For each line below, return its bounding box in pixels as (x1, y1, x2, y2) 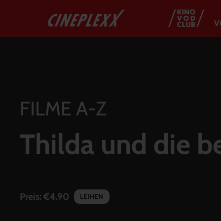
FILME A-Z (20, 96, 107, 120)
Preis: (20, 190, 43, 202)
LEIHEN (80, 192, 103, 201)
